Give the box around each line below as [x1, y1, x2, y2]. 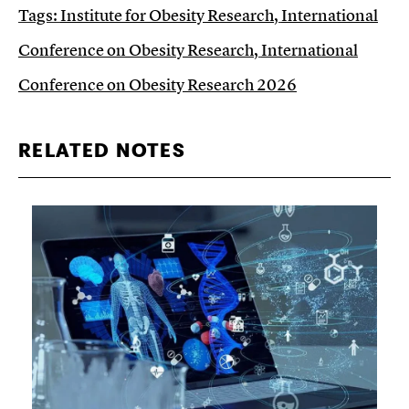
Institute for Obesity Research [60, 5, 274, 26]
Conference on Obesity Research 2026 [18, 74, 297, 96]
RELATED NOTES [18, 141, 186, 163]
